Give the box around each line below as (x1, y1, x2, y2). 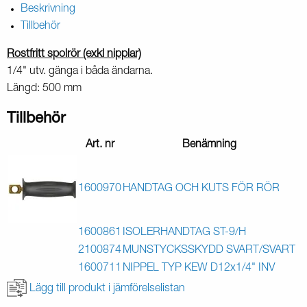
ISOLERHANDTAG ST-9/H (123, 228, 246, 239)
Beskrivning (21, 4, 75, 16)
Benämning (182, 140, 236, 151)
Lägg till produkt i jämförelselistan (29, 283, 185, 295)
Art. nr (85, 140, 114, 151)
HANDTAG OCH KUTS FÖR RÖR (123, 184, 280, 195)
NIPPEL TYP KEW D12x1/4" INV (123, 263, 275, 275)
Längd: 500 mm (7, 84, 82, 95)
